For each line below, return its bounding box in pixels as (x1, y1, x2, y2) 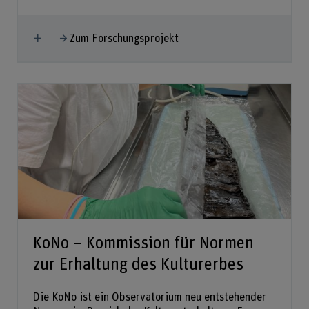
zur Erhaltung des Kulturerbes (32, 255, 243, 273)
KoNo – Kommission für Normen (32, 234, 254, 252)
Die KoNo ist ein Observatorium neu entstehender (32, 291, 266, 303)
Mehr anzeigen (43, 30, 111, 42)
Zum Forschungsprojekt (70, 32, 179, 44)
